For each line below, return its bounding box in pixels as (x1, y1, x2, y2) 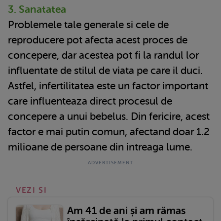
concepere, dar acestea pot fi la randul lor (8, 49, 199, 61)
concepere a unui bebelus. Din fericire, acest (8, 110, 210, 122)
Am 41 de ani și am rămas (67, 204, 185, 217)
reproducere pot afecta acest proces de (8, 34, 187, 46)
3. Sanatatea (8, 3, 66, 15)
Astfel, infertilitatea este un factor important (8, 79, 208, 92)
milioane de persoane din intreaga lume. (8, 141, 192, 153)
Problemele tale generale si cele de (8, 18, 169, 31)
